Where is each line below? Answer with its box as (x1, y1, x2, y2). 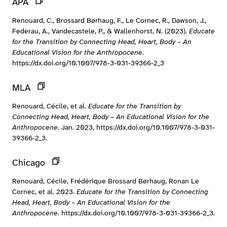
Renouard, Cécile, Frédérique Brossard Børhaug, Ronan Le (12, 176, 199, 185)
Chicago (12, 157, 45, 169)
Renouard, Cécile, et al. (12, 101, 88, 110)
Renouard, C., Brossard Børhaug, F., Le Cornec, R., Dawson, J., (12, 16, 206, 25)
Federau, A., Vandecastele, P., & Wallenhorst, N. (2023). (12, 26, 189, 35)
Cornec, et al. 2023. (12, 187, 77, 196)
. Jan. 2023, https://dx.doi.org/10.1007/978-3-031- (58, 123, 215, 132)
